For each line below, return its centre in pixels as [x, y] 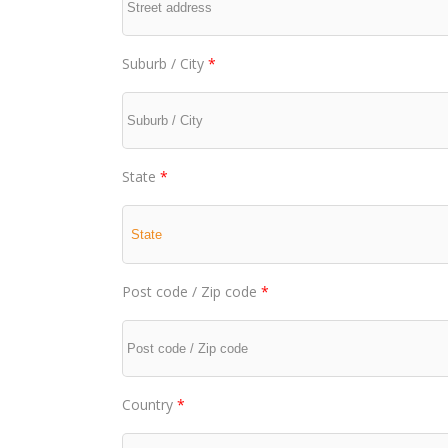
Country [149, 404]
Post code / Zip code [191, 291]
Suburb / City [165, 63]
